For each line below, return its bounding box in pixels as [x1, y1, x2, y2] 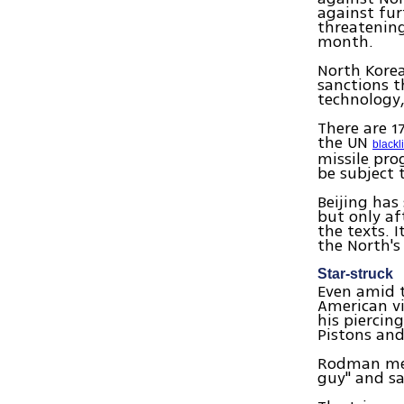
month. [317, 30, 374, 54]
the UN [317, 131, 373, 155]
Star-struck [317, 266, 394, 282]
